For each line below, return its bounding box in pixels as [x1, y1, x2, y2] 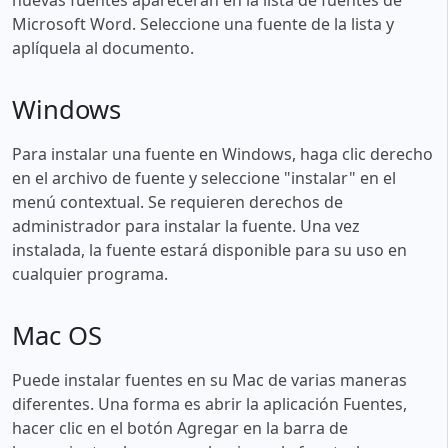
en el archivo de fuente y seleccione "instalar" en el [12, 166, 396, 189]
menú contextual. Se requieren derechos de [12, 190, 343, 213]
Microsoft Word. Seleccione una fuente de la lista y [12, 12, 394, 35]
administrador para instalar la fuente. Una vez [12, 214, 360, 237]
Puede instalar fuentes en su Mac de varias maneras [12, 368, 407, 391]
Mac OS [12, 317, 102, 353]
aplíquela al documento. [12, 36, 194, 59]
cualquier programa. [12, 262, 168, 285]
